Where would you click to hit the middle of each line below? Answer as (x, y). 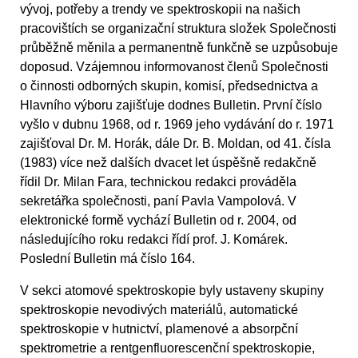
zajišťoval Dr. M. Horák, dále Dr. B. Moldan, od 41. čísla (175, 143)
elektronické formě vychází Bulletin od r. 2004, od (158, 220)
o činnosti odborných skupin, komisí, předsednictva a (169, 86)
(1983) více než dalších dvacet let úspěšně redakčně (168, 162)
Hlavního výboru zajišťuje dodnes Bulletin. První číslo (171, 105)
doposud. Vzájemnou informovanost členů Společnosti (174, 66)
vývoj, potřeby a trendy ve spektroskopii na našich (160, 9)
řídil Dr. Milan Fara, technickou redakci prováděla (158, 181)
